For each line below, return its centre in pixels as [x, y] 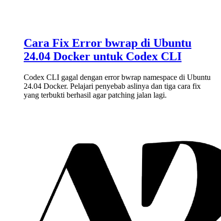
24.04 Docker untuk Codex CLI [103, 56]
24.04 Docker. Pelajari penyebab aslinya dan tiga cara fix [112, 86]
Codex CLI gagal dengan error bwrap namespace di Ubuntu [117, 77]
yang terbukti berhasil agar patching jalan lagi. [95, 95]
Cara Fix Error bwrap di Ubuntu [108, 43]
